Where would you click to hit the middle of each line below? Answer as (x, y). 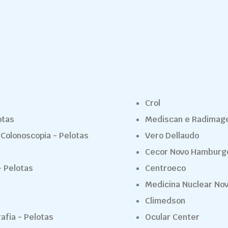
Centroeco (165, 168)
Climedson (165, 201)
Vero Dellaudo (172, 136)
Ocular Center (172, 217)
